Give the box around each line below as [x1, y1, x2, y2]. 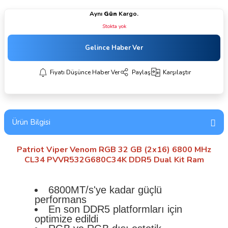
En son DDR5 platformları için [48, 204, 182, 215]
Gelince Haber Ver [85, 43, 143, 52]
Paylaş [131, 68, 151, 76]
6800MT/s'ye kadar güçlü [48, 184, 162, 195]
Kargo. [117, 10, 138, 18]
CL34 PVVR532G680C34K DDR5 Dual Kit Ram [24, 154, 204, 165]
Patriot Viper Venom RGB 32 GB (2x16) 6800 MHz [17, 144, 211, 155]
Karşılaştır [162, 68, 191, 76]
